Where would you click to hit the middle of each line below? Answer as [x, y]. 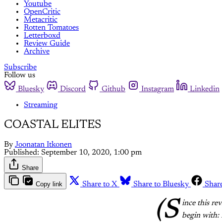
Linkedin [205, 89]
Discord [73, 89]
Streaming [41, 105]
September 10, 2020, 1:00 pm [91, 152]
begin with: [201, 215]
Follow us [20, 75]
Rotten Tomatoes [51, 28]
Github [113, 89]
